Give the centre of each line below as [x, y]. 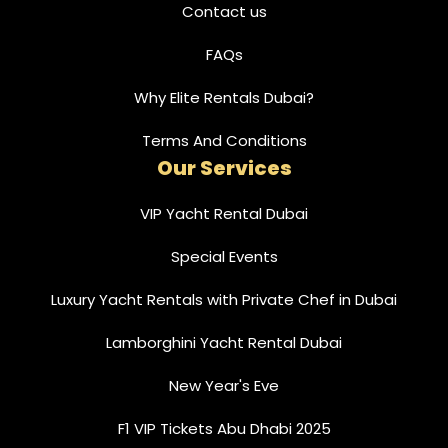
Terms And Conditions [224, 140]
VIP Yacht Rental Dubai [224, 213]
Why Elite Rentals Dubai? [224, 97]
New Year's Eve [224, 385]
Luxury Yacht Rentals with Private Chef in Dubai [224, 299]
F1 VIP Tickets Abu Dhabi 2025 [224, 428]
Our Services [224, 167]
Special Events [224, 256]
